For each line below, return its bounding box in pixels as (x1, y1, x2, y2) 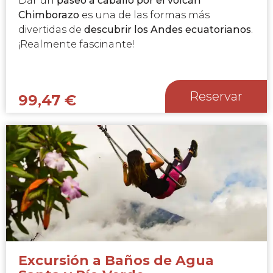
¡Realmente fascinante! (18, 38, 136, 50)
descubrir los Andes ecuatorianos (84, 23, 251, 35)
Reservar (190, 88, 243, 104)
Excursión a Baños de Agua (18, 252, 214, 269)
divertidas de (18, 23, 84, 35)
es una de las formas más (82, 9, 210, 21)
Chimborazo (18, 9, 82, 21)
